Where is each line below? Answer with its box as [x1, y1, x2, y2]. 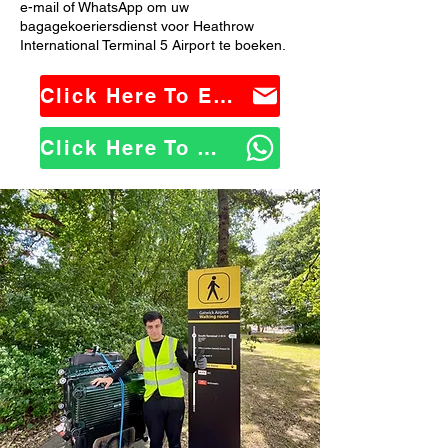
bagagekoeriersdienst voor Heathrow [20, 18, 254, 34]
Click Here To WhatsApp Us [197, 136, 217, 160]
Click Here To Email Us [213, 84, 233, 108]
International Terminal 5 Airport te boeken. [20, 37, 286, 53]
